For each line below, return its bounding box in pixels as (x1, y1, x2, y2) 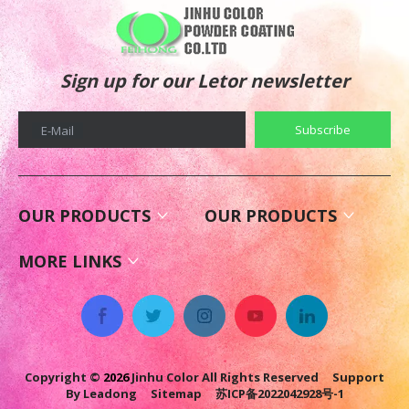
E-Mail (41, 122, 74, 140)
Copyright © (25, 369, 100, 386)
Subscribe (294, 121, 351, 139)
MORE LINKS (18, 249, 121, 272)
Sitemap (150, 385, 202, 403)
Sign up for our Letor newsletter (59, 68, 350, 94)
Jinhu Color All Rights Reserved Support (129, 369, 384, 386)
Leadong (82, 385, 137, 403)
